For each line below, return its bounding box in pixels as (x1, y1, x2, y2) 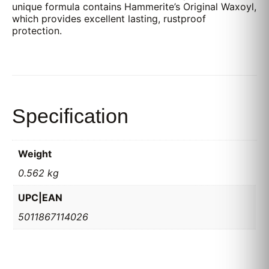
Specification (12, 104, 128, 127)
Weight (18, 148, 52, 160)
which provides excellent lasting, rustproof (12, 13, 206, 25)
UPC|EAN (18, 192, 62, 204)
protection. (12, 25, 62, 37)
